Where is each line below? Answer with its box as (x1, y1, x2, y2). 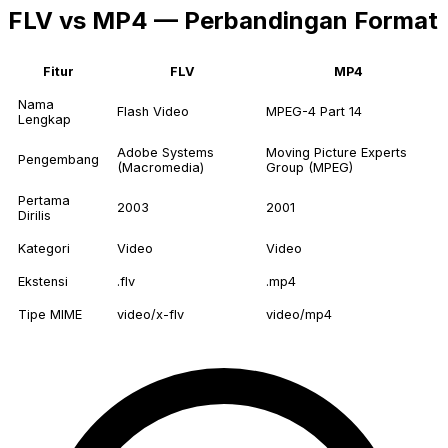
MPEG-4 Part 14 (266, 104, 362, 120)
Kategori (18, 241, 70, 257)
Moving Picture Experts (266, 145, 407, 161)
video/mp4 (266, 307, 332, 323)
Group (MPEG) (266, 160, 353, 176)
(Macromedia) (117, 160, 204, 176)
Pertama (18, 193, 70, 209)
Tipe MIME (18, 307, 82, 323)
